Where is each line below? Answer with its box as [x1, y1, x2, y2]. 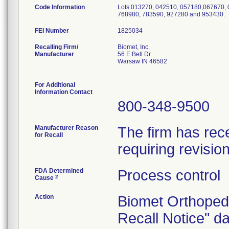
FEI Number [35, 27, 69, 34]
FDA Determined [35, 167, 83, 174]
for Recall [35, 131, 63, 139]
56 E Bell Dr [118, 51, 151, 58]
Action [35, 193, 54, 200]
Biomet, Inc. [118, 43, 150, 51]
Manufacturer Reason [35, 124, 98, 131]
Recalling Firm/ [35, 43, 78, 51]
